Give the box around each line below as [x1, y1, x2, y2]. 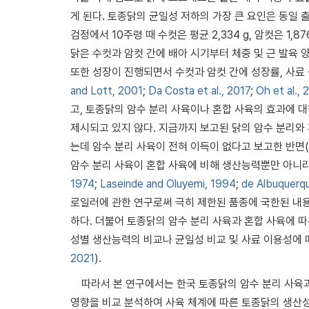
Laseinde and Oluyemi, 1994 [100, 177, 236, 190]
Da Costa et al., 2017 [148, 83, 250, 97]
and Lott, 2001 [70, 83, 143, 97]
